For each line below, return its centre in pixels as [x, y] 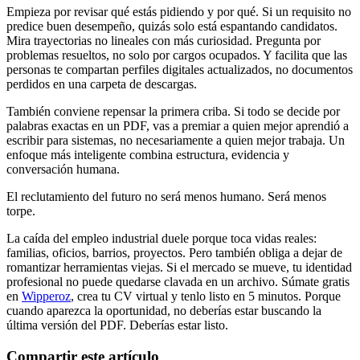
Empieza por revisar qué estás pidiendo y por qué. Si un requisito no [179, 12]
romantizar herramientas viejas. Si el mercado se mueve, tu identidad [179, 268]
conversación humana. [63, 170]
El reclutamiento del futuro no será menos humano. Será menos [166, 197]
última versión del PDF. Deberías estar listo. [117, 325]
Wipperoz [46, 297]
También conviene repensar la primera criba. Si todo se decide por [173, 112]
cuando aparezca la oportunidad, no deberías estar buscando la [164, 311]
